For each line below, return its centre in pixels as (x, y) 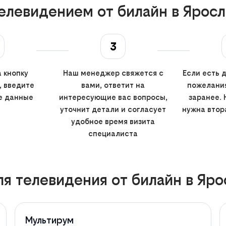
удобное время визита (113, 121)
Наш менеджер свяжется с (113, 73)
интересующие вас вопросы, (113, 97)
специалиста (113, 133)
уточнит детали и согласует (113, 109)
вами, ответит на (113, 85)
